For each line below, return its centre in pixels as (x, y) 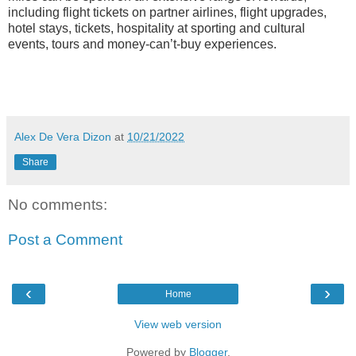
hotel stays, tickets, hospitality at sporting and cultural (157, 29)
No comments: (58, 205)
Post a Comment (65, 239)
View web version (178, 325)
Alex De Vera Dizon (63, 137)
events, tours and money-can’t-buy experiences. (142, 44)
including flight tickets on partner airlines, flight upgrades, (167, 13)
